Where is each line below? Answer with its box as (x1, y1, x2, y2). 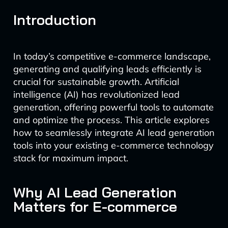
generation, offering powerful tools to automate (13, 101, 214, 113)
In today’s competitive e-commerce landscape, (13, 50, 211, 62)
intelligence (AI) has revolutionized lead (13, 89, 180, 100)
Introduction (13, 11, 96, 28)
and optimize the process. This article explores (13, 114, 210, 126)
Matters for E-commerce (13, 197, 177, 215)
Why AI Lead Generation (13, 183, 177, 201)
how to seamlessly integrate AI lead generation (13, 127, 215, 138)
